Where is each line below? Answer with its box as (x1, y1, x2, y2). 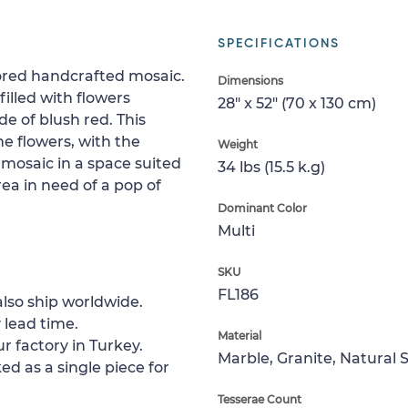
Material (218, 329, 261, 342)
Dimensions (218, 74, 283, 87)
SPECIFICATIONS (218, 37, 340, 50)
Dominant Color (218, 201, 307, 215)
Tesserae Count (218, 393, 301, 406)
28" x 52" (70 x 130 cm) (218, 95, 376, 112)
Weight (218, 138, 258, 151)
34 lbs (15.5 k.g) (218, 158, 325, 176)
